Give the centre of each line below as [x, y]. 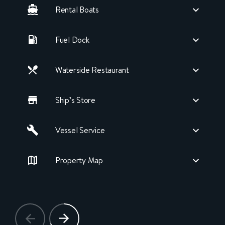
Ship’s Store [75, 100]
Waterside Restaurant [92, 70]
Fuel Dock [72, 40]
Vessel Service [80, 130]
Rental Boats [77, 10]
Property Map [79, 160]
